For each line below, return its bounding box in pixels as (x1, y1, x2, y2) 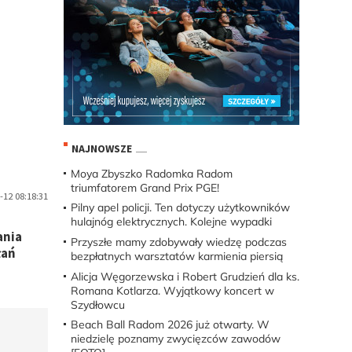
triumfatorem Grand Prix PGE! (70, 180, 219, 195)
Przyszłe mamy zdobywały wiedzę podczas (70, 235, 287, 250)
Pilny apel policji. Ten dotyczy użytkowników (70, 200, 290, 215)
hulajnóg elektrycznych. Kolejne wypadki (70, 214, 272, 229)
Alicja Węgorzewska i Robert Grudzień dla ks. (70, 269, 299, 284)
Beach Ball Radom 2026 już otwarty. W (70, 317, 269, 332)
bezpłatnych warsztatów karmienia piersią (70, 249, 283, 264)
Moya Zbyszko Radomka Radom (70, 166, 233, 181)
